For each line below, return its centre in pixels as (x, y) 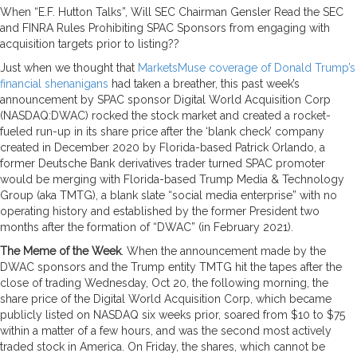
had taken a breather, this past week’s (204, 83)
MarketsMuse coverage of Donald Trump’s (247, 67)
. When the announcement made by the (224, 251)
